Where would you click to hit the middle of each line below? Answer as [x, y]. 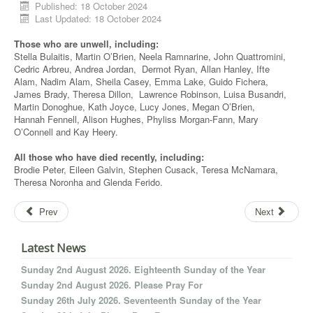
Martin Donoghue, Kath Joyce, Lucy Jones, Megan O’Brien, [134, 107]
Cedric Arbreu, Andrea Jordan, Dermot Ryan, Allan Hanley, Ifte [142, 69]
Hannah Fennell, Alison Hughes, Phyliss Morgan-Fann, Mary [136, 119]
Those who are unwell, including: [89, 44]
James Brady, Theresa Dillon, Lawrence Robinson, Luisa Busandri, [150, 94]
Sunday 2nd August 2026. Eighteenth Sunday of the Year [143, 269]
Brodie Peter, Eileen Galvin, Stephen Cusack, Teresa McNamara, [146, 169]
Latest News [53, 248]
